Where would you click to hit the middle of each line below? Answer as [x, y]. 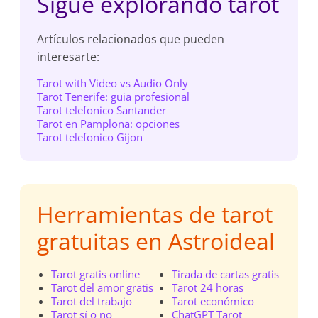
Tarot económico [213, 301]
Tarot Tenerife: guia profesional [114, 97]
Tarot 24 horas [207, 287]
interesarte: [68, 57]
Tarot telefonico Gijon [90, 137]
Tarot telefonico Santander [102, 110]
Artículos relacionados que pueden [131, 39]
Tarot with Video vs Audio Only [113, 83]
